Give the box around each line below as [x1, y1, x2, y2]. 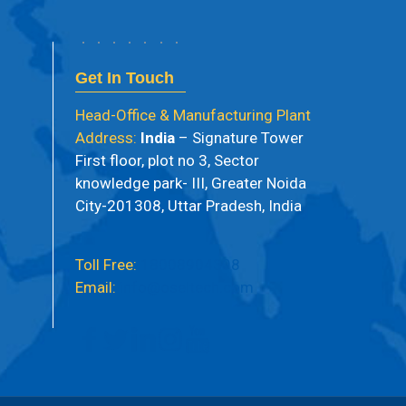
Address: [75, 129, 137, 147]
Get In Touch [75, 69, 174, 87]
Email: [75, 278, 120, 296]
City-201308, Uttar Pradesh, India [75, 197, 302, 215]
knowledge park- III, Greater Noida [75, 174, 306, 192]
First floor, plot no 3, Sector [75, 151, 259, 169]
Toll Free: [75, 256, 137, 274]
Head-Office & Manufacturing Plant [75, 106, 311, 124]
